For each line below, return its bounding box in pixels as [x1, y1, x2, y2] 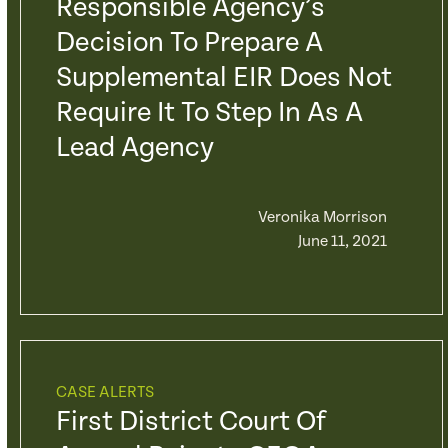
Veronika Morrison [257, 208, 387, 227]
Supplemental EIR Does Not [55, 62, 392, 94]
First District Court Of [55, 406, 326, 438]
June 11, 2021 [297, 232, 387, 251]
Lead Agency [55, 132, 214, 164]
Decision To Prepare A [55, 27, 323, 59]
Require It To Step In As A [55, 97, 363, 129]
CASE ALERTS [55, 383, 154, 402]
